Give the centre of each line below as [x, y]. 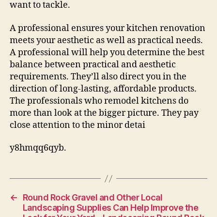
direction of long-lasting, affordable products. [103, 89]
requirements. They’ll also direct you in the [98, 77]
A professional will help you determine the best [107, 52]
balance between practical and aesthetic [93, 64]
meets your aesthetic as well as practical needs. [106, 40]
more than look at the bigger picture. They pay [104, 113]
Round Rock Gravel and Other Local [93, 197]
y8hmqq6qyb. [38, 148]
